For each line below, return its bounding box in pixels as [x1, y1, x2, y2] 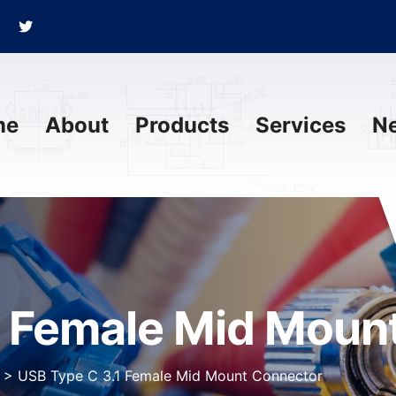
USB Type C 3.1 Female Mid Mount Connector [18, 367, 323, 385]
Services [255, 112, 346, 138]
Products [135, 112, 229, 138]
